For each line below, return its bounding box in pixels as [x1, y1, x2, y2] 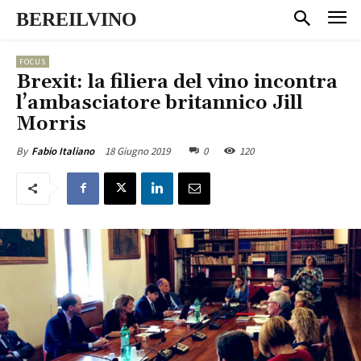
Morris [16, 111, 86, 136]
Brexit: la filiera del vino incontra [16, 69, 338, 94]
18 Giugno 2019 [105, 143, 170, 158]
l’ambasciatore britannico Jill [16, 90, 303, 115]
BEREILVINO [16, 9, 137, 30]
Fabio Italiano [31, 143, 94, 158]
